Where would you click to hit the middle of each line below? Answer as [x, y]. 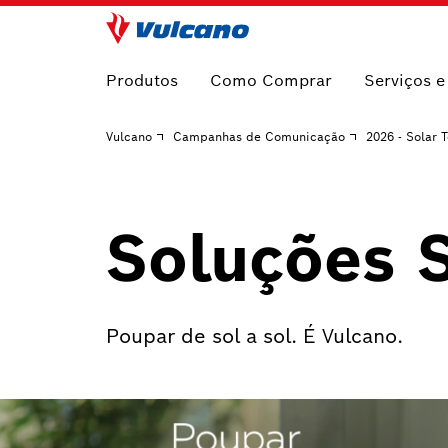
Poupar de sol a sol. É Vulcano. [254, 336]
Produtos [142, 80]
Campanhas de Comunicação [259, 136]
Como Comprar [271, 80]
